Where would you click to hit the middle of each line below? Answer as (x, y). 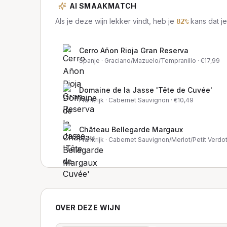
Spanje (89, 61)
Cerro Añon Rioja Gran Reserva (134, 50)
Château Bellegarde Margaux (131, 129)
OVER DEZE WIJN (88, 207)
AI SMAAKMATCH (103, 6)
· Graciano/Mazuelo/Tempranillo (148, 61)
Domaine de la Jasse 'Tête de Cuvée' (146, 90)
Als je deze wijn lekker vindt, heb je (116, 21)
